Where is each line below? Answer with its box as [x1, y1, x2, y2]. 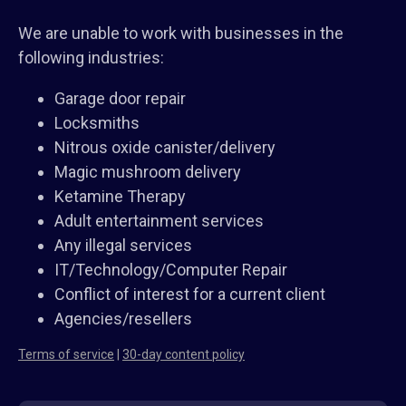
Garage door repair [54, 89, 186, 109]
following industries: [18, 48, 164, 68]
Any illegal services [54, 236, 192, 256]
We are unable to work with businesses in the [18, 24, 343, 43]
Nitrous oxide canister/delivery [54, 138, 275, 158]
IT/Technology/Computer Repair [54, 260, 287, 280]
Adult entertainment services [54, 211, 264, 231]
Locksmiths [54, 113, 140, 133]
